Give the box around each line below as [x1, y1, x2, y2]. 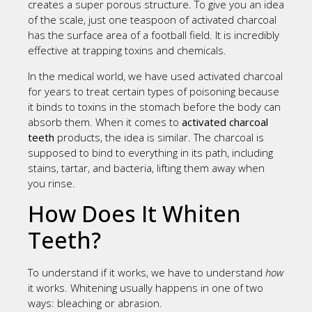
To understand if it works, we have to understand [28, 265, 265, 279]
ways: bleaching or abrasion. [28, 295, 162, 310]
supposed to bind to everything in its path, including [28, 145, 273, 159]
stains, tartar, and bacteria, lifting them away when [28, 160, 265, 175]
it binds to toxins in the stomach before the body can [28, 99, 281, 114]
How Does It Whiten [28, 198, 241, 228]
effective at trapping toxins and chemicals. [28, 43, 226, 58]
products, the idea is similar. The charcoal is [54, 130, 264, 144]
